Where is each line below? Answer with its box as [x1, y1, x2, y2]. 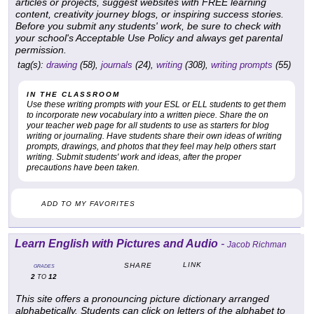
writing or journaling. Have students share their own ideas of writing [27, 131, 282, 142]
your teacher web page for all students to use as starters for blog [27, 121, 269, 131]
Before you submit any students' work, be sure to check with [15, 20, 281, 32]
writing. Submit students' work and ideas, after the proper [27, 152, 241, 163]
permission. [15, 44, 67, 56]
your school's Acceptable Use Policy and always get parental [15, 32, 282, 44]
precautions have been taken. [27, 163, 139, 173]
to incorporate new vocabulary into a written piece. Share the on [27, 110, 268, 121]
